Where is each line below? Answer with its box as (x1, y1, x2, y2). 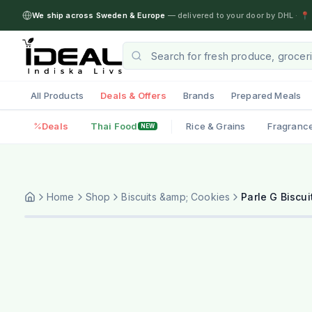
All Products (31, 89, 84, 101)
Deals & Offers (100, 89, 166, 101)
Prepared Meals (231, 89, 302, 101)
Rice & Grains (186, 120, 246, 132)
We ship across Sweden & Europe (32, 10, 166, 20)
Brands (182, 89, 214, 101)
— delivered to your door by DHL (165, 10, 294, 20)
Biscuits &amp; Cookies (121, 190, 231, 203)
